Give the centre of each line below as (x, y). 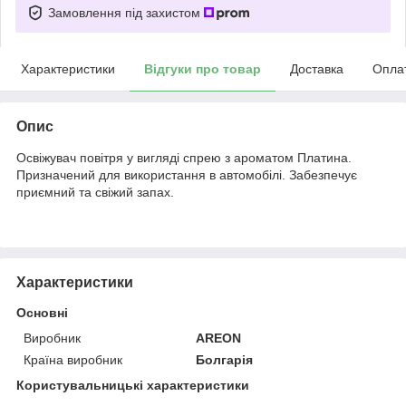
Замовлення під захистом (126, 12)
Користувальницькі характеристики (133, 385)
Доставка (317, 68)
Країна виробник (73, 359)
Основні (42, 312)
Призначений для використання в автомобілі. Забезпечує (187, 174)
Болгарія (225, 359)
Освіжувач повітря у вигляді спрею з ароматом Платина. (184, 157)
